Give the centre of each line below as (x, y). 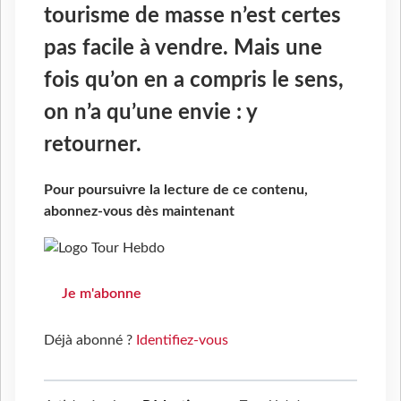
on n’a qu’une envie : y (150, 113)
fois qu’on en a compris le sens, (194, 81)
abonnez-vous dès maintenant (139, 212)
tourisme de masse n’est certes (192, 17)
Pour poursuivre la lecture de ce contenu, (176, 190)
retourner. (93, 145)
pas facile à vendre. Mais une (183, 49)
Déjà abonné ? (90, 341)
